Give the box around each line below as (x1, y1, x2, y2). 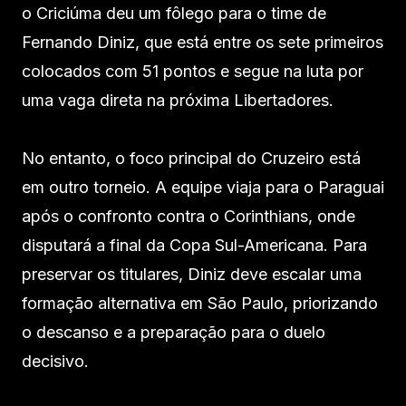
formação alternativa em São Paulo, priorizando (22, 293, 378, 313)
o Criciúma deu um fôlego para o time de (22, 3, 326, 23)
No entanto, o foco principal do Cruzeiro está (22, 148, 361, 168)
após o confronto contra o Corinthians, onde (22, 206, 355, 226)
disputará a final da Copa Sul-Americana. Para (22, 235, 367, 255)
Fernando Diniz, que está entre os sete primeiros (22, 32, 383, 52)
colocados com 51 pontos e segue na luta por (22, 61, 363, 81)
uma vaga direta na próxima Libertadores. (22, 90, 333, 110)
